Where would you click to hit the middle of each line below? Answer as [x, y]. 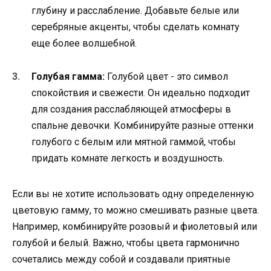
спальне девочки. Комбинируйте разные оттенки [142, 125]
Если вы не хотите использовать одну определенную [133, 194]
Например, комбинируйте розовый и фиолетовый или [135, 226]
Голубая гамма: [68, 76]
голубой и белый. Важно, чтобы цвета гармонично [126, 243]
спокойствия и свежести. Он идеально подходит [141, 93]
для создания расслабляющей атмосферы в [131, 109]
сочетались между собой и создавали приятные [121, 259]
